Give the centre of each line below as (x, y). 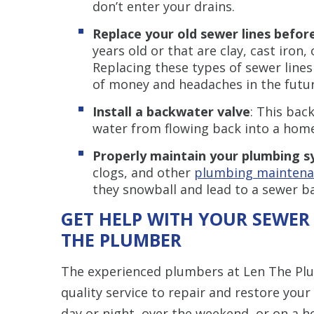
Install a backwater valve (171, 111)
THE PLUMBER (121, 239)
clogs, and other (143, 172)
